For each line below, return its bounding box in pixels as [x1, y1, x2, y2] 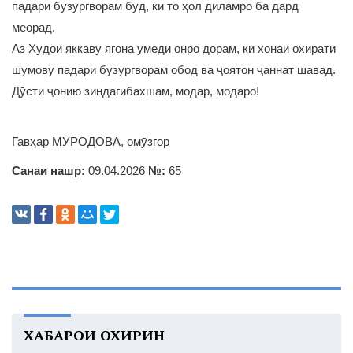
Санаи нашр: [12, 164, 85, 177]
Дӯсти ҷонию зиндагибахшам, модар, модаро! [12, 84, 259, 98]
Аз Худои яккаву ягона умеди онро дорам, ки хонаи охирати [12, 42, 336, 55]
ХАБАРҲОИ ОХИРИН [24, 325, 165, 344]
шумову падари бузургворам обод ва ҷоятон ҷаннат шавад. [12, 63, 336, 76]
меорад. [12, 20, 55, 34]
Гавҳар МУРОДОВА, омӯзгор [12, 135, 169, 148]
